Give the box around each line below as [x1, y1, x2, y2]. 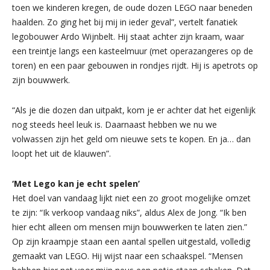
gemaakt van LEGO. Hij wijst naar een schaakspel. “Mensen [12, 250, 243, 262]
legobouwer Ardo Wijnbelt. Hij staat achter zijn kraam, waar [12, 30, 244, 42]
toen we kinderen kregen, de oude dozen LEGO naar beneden [12, 1, 253, 13]
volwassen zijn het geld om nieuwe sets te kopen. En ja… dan [12, 133, 251, 145]
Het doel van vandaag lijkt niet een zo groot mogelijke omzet [12, 192, 251, 204]
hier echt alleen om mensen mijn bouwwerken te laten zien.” [12, 221, 247, 233]
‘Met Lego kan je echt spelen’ [12, 177, 140, 189]
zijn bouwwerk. [12, 74, 70, 86]
